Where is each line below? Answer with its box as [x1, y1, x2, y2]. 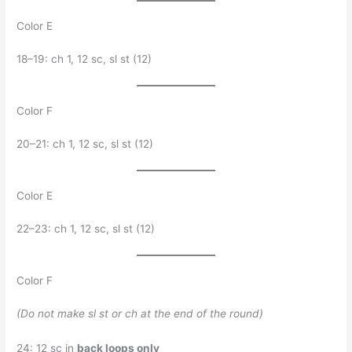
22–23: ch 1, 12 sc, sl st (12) [16, 222, 156, 236]
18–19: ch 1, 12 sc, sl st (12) [16, 53, 152, 66]
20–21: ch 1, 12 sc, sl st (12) [16, 137, 154, 151]
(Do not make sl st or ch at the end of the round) [16, 307, 264, 321]
